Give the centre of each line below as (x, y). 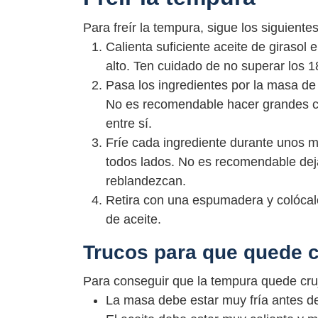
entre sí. (129, 124)
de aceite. (133, 220)
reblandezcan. (146, 181)
